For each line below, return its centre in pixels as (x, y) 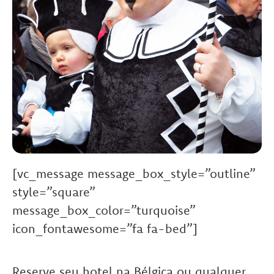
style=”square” (54, 192)
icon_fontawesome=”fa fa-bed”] (105, 229)
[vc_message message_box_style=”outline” (134, 174)
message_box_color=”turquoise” (104, 210)
